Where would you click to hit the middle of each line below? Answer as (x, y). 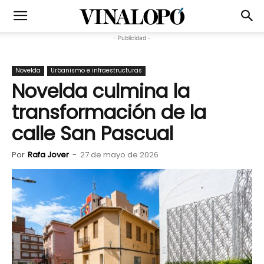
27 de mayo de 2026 (119, 155)
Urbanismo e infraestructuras (96, 70)
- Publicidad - (132, 38)
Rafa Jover (48, 155)
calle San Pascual (93, 133)
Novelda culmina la (101, 91)
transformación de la (109, 112)
